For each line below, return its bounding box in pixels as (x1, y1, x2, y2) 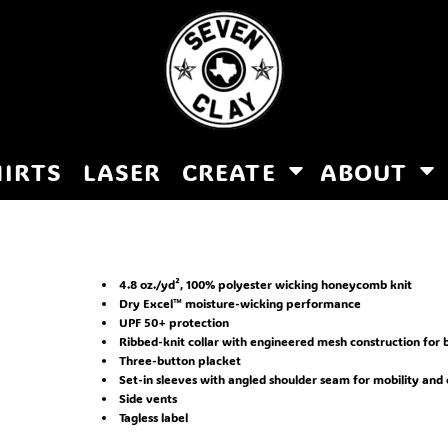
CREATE (181, 156, 282, 188)
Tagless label (119, 409, 188, 425)
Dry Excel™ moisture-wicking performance (119, 295, 361, 311)
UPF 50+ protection (119, 314, 229, 330)
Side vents (119, 390, 177, 406)
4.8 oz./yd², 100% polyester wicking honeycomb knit (119, 276, 412, 292)
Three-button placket (119, 352, 241, 368)
